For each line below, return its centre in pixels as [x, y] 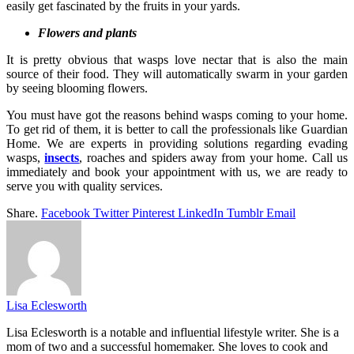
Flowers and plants [87, 32]
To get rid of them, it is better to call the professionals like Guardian [177, 129]
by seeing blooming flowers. [79, 88]
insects [62, 157]
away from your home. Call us [267, 157]
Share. [22, 213]
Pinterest [153, 213]
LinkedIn [201, 213]
